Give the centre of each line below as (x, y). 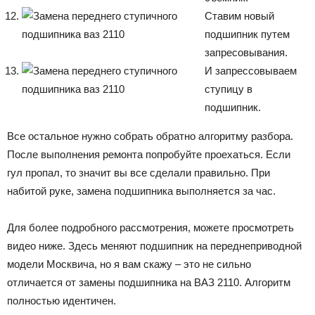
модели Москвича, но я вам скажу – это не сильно (129, 264)
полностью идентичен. (62, 300)
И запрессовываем (251, 70)
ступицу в (229, 89)
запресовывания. (246, 52)
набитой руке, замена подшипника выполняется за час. (141, 191)
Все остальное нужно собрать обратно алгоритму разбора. (150, 136)
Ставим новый (239, 15)
